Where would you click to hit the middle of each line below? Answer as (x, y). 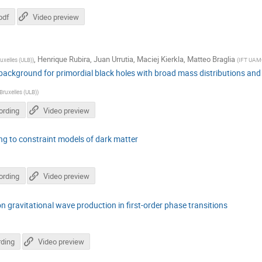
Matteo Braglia (211, 59)
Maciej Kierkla (160, 59)
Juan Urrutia (113, 59)
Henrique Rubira (63, 59)
